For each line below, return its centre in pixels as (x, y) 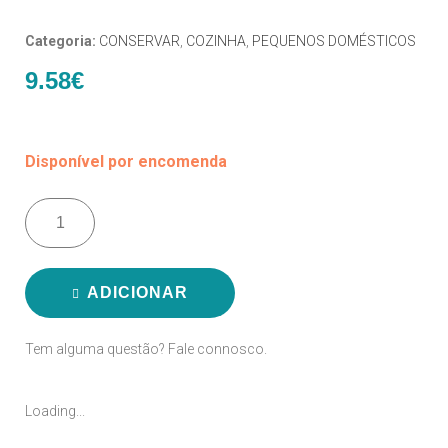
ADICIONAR (137, 292)
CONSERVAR (139, 40)
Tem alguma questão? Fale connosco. (146, 348)
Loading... (55, 410)
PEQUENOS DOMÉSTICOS (334, 40)
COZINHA (216, 40)
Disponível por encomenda (126, 161)
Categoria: (62, 40)
